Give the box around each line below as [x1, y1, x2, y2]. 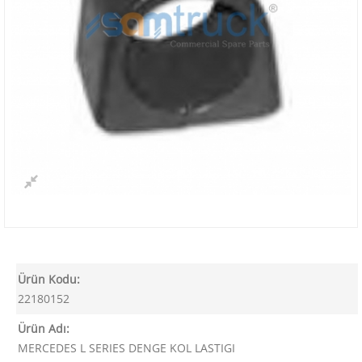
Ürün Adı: [18, 321, 69, 337]
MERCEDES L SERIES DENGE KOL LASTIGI [18, 340, 235, 356]
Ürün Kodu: [18, 271, 80, 288]
